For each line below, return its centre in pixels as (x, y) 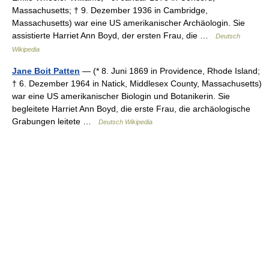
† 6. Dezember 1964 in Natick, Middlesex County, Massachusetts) (137, 83)
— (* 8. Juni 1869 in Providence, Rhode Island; (170, 71)
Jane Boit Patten (46, 71)
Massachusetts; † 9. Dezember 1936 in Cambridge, (110, 10)
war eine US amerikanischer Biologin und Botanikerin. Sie (121, 96)
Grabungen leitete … (55, 121)
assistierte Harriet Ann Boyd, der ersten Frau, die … (114, 35)
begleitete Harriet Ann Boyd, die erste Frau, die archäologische (131, 109)
